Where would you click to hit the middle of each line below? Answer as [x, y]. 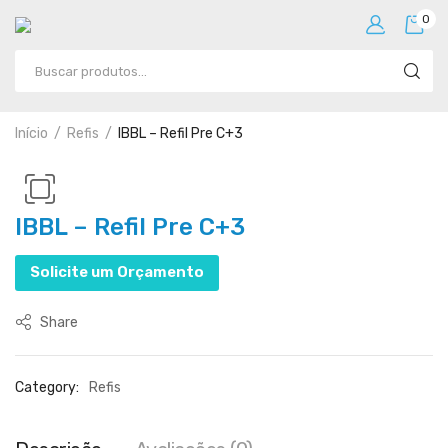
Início [31, 133]
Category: [47, 387]
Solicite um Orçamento [117, 272]
